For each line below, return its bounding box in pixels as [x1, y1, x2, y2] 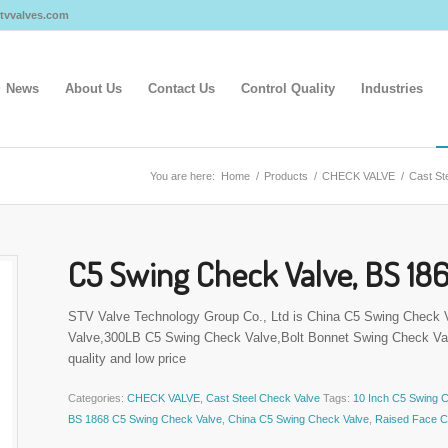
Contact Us [148, 81, 215, 96]
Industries [361, 81, 423, 96]
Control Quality [241, 81, 335, 96]
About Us [65, 81, 122, 96]
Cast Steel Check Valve [206, 392, 321, 405]
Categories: [68, 392, 128, 405]
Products [264, 170, 308, 182]
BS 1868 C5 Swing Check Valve [68, 413, 223, 426]
